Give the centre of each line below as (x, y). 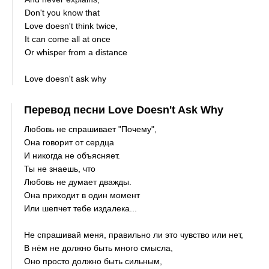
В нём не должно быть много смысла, (99, 248)
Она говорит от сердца (69, 142)
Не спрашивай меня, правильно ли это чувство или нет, (134, 235)
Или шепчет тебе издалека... (81, 208)
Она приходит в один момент (82, 195)
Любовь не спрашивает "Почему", (91, 129)
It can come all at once (68, 39)
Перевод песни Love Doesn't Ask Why (124, 110)
